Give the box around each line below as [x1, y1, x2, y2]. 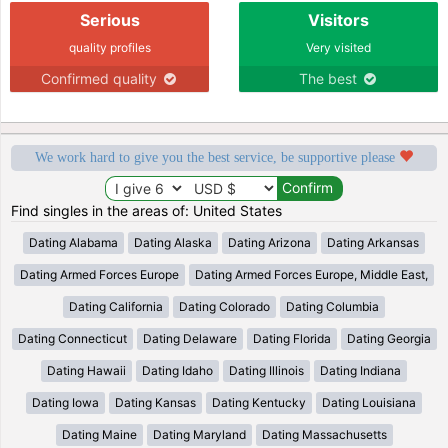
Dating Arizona [228, 234, 311, 250]
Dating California [69, 298, 163, 314]
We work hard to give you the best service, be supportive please [35, 149, 399, 165]
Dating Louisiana [322, 394, 416, 410]
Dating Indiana [320, 362, 401, 378]
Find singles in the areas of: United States [11, 201, 283, 219]
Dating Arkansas [327, 234, 419, 250]
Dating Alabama [29, 234, 118, 250]
